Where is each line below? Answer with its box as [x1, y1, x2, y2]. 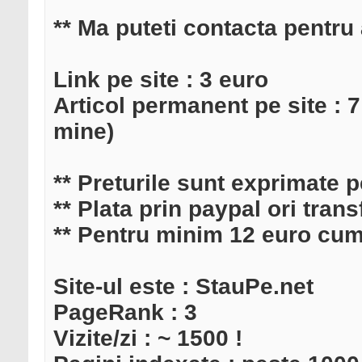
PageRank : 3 [53, 300, 197, 326]
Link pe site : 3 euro [53, 67, 268, 93]
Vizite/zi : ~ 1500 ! [53, 326, 242, 351]
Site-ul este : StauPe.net [53, 274, 314, 300]
